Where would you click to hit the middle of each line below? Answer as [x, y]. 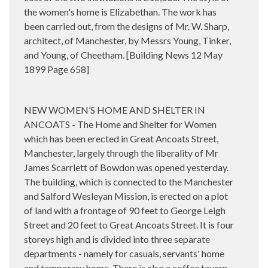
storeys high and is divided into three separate [117, 239]
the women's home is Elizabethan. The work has [120, 11]
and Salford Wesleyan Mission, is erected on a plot [126, 196]
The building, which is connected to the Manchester [129, 181]
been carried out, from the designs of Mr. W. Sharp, [127, 26]
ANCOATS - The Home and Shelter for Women [120, 124]
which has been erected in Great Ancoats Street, [121, 138]
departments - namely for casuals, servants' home [124, 253]
